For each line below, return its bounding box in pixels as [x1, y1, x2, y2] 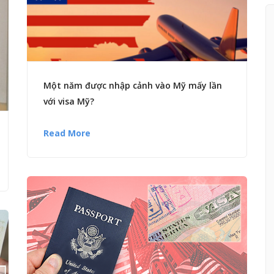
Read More [43, 127, 91, 139]
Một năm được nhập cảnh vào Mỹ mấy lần [43, 80, 222, 92]
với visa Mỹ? [43, 95, 94, 108]
